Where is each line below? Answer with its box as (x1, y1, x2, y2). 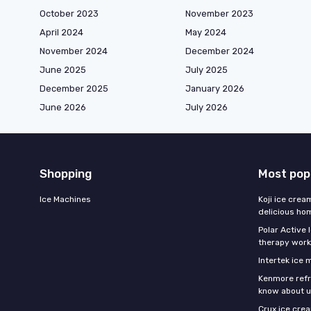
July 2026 (185, 102, 228, 113)
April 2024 (40, 27, 83, 38)
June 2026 (40, 102, 86, 113)
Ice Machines (40, 194, 91, 205)
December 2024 (185, 46, 254, 57)
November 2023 (185, 8, 253, 19)
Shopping (40, 167, 92, 181)
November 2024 (40, 46, 108, 57)
